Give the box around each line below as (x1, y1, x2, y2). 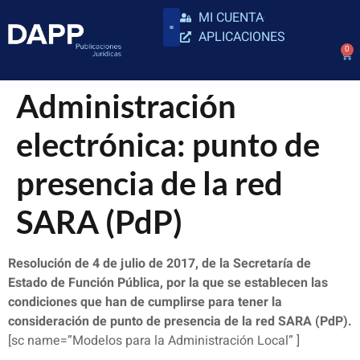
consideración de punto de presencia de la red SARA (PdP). (8, 312, 352, 331)
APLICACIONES (198, 27, 285, 47)
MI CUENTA (198, 8, 264, 27)
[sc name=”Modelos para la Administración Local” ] (8, 331, 300, 350)
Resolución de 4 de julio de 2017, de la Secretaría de (8, 254, 311, 273)
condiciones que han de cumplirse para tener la (8, 292, 282, 312)
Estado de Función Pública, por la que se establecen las (8, 273, 328, 292)
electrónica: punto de (16, 125, 320, 164)
